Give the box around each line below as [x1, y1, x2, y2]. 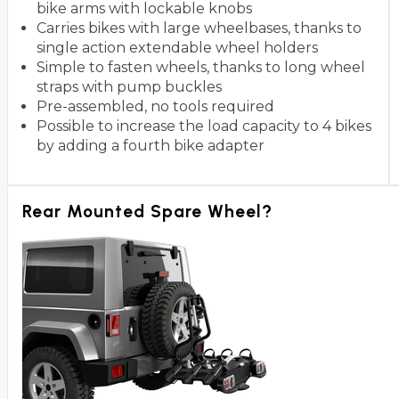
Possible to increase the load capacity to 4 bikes [37, 118, 371, 135]
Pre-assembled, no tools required [37, 98, 274, 116]
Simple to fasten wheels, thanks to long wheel [37, 59, 365, 77]
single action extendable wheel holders [37, 39, 318, 57]
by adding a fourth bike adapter [37, 137, 265, 155]
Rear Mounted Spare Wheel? [22, 201, 273, 223]
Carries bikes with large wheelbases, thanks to [37, 20, 362, 37]
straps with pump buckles [37, 78, 222, 96]
